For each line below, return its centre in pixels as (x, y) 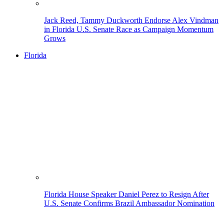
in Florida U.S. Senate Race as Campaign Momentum (129, 29)
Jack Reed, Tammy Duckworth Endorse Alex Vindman (131, 20)
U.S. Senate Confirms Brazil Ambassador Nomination (129, 203)
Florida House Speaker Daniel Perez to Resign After (126, 194)
